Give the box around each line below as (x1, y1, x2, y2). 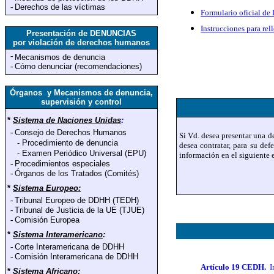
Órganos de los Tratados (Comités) (15, 169, 139, 178)
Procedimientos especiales (15, 159, 110, 168)
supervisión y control (41, 97, 122, 106)
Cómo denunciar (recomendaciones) (15, 62, 142, 71)
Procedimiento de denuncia (22, 138, 118, 147)
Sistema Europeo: (13, 183, 81, 193)
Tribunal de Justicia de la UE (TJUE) (15, 206, 144, 215)
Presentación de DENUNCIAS (26, 29, 136, 38)
